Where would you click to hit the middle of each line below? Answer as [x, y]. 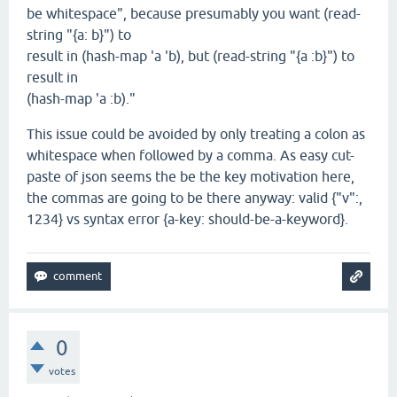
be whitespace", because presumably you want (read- [194, 13]
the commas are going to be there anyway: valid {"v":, [195, 198]
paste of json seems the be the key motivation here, [191, 176]
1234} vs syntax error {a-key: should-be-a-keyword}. [187, 219]
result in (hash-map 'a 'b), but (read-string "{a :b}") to [191, 56]
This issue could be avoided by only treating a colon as [196, 134]
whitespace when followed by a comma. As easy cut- [191, 155]
